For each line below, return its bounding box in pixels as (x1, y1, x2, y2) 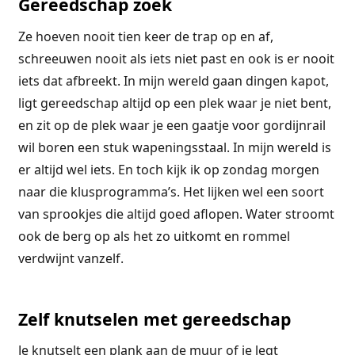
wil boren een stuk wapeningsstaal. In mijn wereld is (17, 138, 331, 156)
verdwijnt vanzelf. (17, 249, 124, 267)
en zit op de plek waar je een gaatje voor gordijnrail (17, 116, 326, 134)
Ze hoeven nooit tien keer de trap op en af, (17, 27, 273, 45)
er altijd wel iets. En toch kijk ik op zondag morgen (17, 160, 319, 178)
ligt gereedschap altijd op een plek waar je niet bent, (17, 94, 331, 112)
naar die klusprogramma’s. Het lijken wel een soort (17, 182, 324, 200)
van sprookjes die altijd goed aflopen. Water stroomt (17, 204, 334, 223)
